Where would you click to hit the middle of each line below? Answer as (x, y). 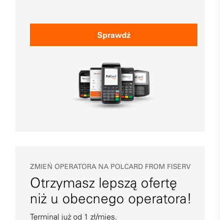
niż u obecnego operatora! (111, 198)
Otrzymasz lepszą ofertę (104, 183)
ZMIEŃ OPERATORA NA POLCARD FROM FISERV (110, 167)
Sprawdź (114, 35)
